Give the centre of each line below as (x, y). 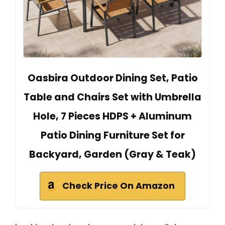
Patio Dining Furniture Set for (113, 136)
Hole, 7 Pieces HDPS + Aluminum (113, 117)
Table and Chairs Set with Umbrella (113, 97)
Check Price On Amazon (119, 186)
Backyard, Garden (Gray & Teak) (113, 155)
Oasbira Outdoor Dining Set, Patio (113, 78)
